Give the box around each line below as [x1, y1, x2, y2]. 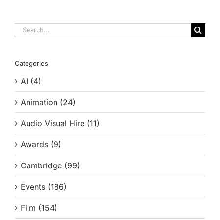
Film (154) [21, 202, 57, 213]
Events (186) [21, 181, 67, 192]
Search [14, 23, 40, 33]
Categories [15, 59, 48, 67]
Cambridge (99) [21, 160, 80, 170]
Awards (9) [21, 139, 61, 149]
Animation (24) [21, 97, 76, 107]
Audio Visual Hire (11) [21, 118, 100, 128]
